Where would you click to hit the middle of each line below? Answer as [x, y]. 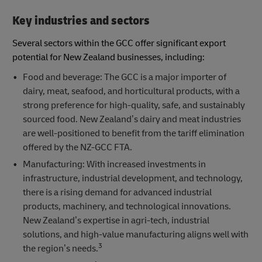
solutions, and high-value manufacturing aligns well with [135, 234]
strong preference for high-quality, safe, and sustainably [134, 105]
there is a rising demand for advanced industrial [117, 192]
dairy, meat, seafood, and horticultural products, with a [131, 91]
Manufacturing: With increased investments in [114, 164]
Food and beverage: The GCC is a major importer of [124, 77]
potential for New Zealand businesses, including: [108, 57]
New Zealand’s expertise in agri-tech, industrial [116, 220]
